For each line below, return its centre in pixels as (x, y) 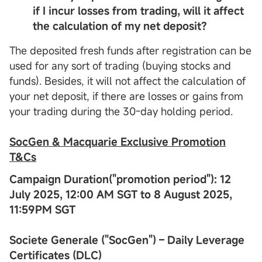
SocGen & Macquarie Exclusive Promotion (118, 141)
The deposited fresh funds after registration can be (130, 50)
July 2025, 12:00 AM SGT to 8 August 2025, (121, 194)
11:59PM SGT (42, 209)
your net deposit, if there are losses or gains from (126, 96)
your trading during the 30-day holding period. (121, 111)
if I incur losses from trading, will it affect (138, 10)
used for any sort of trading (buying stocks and (120, 65)
